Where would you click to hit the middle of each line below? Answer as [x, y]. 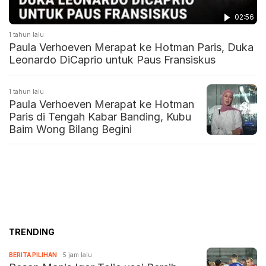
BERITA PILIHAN [33, 254]
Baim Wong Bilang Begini [70, 129]
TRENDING [32, 232]
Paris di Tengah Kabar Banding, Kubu [100, 116]
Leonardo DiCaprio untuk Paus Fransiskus [112, 59]
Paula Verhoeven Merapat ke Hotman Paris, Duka [131, 47]
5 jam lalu [77, 254]
